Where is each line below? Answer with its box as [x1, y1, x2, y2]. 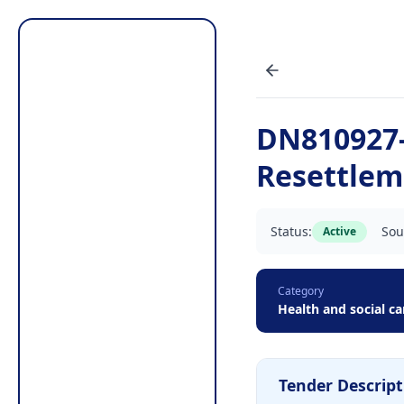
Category [278, 283, 324, 298]
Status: [271, 223, 312, 240]
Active [323, 223, 356, 239]
